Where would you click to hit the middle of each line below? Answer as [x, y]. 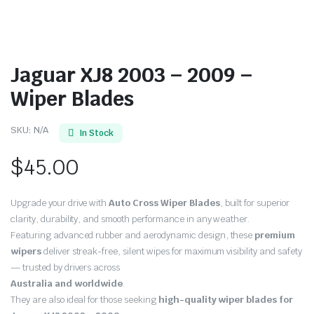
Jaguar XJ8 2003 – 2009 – [131, 75]
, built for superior [254, 203]
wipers [26, 251]
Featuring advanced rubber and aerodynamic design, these [133, 235]
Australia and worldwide [67, 284]
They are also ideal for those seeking [84, 300]
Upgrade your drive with [60, 203]
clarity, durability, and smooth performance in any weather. [130, 219]
